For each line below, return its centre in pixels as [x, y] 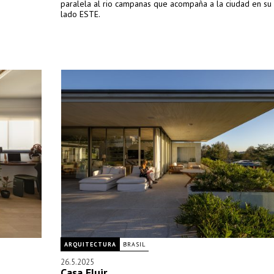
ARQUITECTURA [90, 244]
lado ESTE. [80, 14]
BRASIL [134, 244]
